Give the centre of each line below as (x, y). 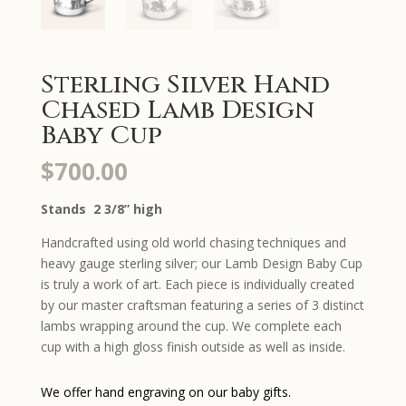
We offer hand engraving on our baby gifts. (165, 392)
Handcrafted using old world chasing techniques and (193, 242)
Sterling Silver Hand (185, 84)
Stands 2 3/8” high (101, 208)
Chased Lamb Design (177, 110)
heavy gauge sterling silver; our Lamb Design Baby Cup (201, 263)
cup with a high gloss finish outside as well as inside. (193, 346)
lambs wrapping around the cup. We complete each (191, 325)
